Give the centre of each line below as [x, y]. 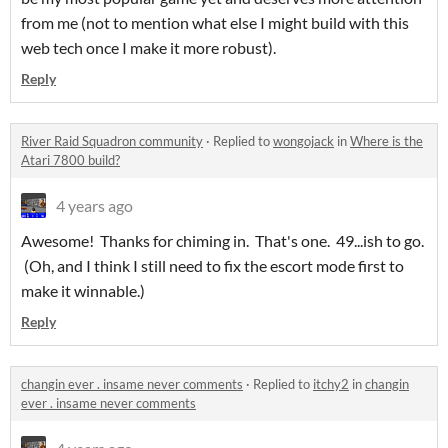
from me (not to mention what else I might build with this [215, 23]
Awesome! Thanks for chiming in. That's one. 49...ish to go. [222, 241]
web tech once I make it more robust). [148, 48]
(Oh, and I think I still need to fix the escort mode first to [212, 266]
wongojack [303, 141]
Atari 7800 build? [70, 160]
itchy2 [331, 384]
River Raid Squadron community [112, 141]
